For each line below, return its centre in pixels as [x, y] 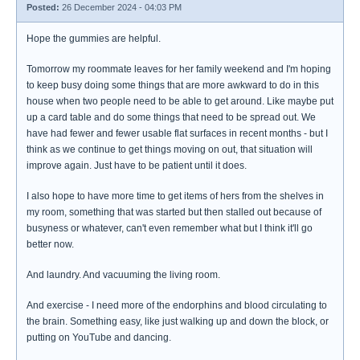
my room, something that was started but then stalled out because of [174, 212]
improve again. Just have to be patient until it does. [137, 166]
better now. [50, 244]
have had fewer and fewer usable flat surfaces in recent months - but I [177, 133]
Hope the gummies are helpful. [94, 39]
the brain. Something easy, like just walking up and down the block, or [178, 321]
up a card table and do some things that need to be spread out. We [171, 117]
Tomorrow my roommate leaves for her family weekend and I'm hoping [179, 69]
